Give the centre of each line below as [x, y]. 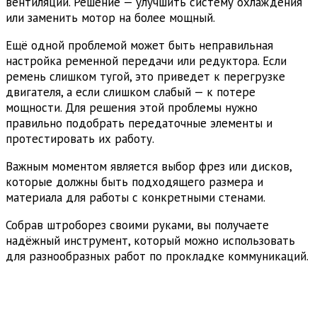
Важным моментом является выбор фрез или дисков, [149, 166]
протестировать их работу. [80, 138]
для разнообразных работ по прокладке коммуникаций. [157, 256]
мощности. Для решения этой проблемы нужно [132, 107]
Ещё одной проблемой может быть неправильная [139, 45]
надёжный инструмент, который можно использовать [150, 240]
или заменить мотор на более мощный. [110, 17]
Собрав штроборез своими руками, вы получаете [137, 225]
